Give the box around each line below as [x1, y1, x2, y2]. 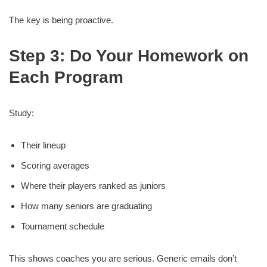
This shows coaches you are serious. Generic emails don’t [9, 253, 237, 263]
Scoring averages [21, 160, 89, 170]
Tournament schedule [21, 221, 104, 231]
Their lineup [21, 140, 66, 150]
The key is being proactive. [9, 15, 113, 25]
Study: [9, 108, 34, 118]
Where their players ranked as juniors [21, 181, 166, 191]
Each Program [9, 68, 123, 86]
